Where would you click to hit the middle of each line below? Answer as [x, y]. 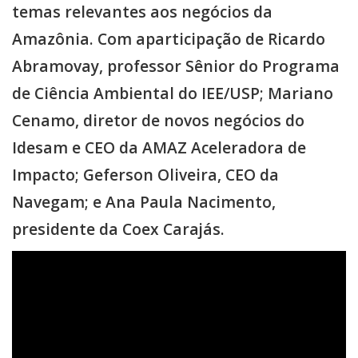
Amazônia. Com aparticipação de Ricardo [169, 38]
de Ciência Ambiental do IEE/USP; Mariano [173, 93]
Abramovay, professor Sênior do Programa [176, 66]
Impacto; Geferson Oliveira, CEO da [145, 174]
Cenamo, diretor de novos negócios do [158, 120]
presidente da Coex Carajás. [118, 229]
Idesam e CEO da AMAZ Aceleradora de [159, 147]
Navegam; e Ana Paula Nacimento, [144, 201]
